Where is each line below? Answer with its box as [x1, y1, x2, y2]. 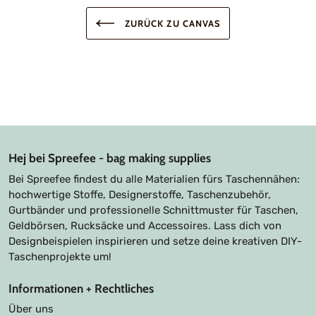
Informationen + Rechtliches [8, 281, 154, 296]
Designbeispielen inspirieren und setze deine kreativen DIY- [8, 234, 302, 248]
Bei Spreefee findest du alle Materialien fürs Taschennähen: [8, 172, 300, 186]
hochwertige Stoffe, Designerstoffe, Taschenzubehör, [8, 188, 271, 201]
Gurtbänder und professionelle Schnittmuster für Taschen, [8, 203, 298, 217]
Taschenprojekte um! [8, 250, 111, 263]
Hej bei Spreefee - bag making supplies [8, 151, 211, 166]
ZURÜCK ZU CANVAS [122, 18, 221, 30]
